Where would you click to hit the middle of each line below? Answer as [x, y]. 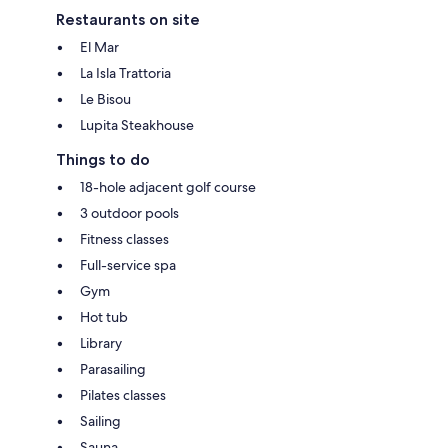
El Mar [99, 46]
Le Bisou [105, 98]
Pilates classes [123, 394]
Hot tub [104, 316]
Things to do [103, 159]
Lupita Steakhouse [137, 124]
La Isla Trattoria [125, 72]
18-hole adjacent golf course [168, 186]
